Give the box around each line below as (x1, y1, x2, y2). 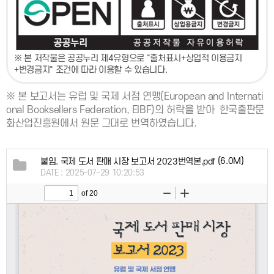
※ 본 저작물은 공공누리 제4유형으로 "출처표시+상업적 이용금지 (14, 53, 242, 64)
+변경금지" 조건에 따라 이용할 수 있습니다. (14, 65, 168, 76)
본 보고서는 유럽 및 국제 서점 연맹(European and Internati (18, 91, 264, 103)
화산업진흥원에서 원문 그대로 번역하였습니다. (6, 118, 200, 130)
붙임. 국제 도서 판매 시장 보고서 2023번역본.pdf (40, 156, 216, 167)
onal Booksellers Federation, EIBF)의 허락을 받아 (6, 105, 217, 116)
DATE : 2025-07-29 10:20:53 (40, 168, 144, 177)
